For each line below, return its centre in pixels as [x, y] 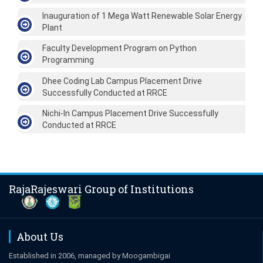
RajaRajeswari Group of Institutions [101, 189]
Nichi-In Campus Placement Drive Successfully [130, 113]
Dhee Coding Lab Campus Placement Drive [122, 81]
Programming [68, 60]
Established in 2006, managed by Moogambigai [90, 256]
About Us [40, 237]
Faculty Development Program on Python [119, 48]
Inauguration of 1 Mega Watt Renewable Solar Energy [142, 16]
